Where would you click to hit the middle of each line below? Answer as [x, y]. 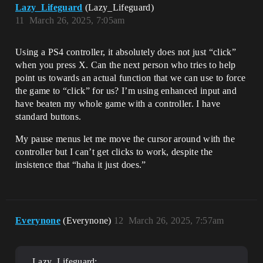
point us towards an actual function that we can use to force [131, 77]
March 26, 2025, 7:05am [77, 20]
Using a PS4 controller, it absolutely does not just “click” [126, 52]
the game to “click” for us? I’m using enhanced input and [126, 90]
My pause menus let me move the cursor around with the [125, 139]
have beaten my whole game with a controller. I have [118, 103]
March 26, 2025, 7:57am [176, 220]
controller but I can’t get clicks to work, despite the [114, 151]
